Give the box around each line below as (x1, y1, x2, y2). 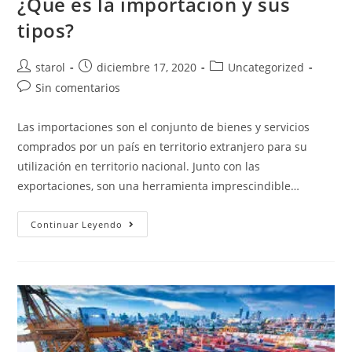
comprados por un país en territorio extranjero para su (17, 138, 308, 154)
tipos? (17, 16, 75, 43)
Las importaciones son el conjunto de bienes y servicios (17, 119, 310, 134)
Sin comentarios (35, 79, 121, 95)
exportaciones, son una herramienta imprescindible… (17, 178, 300, 193)
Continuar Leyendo (31, 218, 123, 230)
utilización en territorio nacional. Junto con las (17, 158, 261, 174)
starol (35, 59, 66, 75)
